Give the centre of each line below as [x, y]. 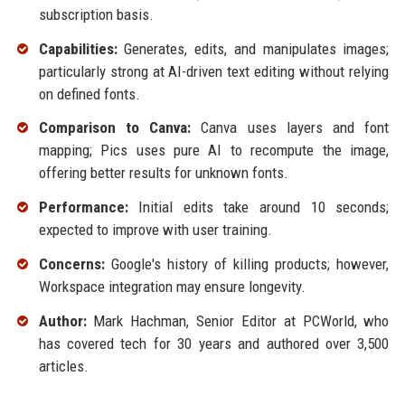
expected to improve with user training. [155, 230]
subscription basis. [96, 14]
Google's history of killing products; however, [247, 264]
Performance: [83, 207]
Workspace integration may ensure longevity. [172, 286]
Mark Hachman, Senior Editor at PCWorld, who [238, 320]
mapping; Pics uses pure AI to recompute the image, [214, 151]
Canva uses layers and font [290, 128]
